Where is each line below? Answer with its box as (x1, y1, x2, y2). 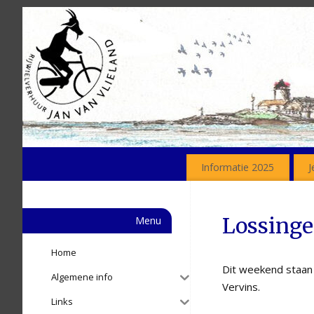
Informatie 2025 (201, 161, 275, 175)
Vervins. (222, 280, 260, 294)
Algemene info (51, 271, 113, 283)
